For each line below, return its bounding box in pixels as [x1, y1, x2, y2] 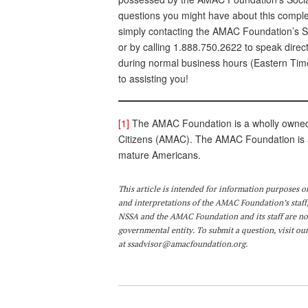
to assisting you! [118, 71, 188, 86]
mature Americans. [118, 148, 201, 162]
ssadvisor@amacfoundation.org [126, 239, 245, 249]
